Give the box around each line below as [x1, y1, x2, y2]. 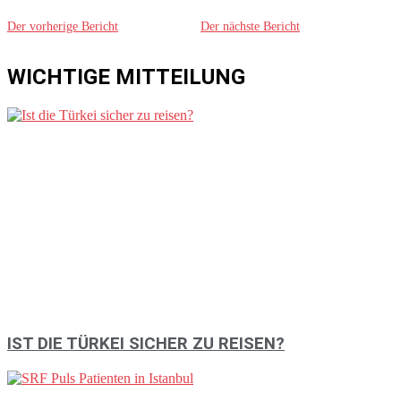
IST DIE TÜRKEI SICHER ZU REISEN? [7, 333, 285, 354]
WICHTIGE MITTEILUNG [7, 64, 245, 90]
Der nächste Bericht [200, 20, 300, 34]
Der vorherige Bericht [7, 20, 118, 34]
